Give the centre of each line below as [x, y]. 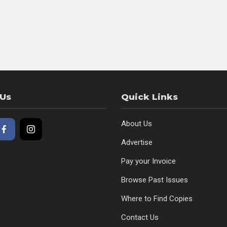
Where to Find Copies [157, 199]
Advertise [137, 143]
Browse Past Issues [155, 180]
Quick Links [149, 97]
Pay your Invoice [148, 161]
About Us [137, 124]
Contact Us [140, 218]
